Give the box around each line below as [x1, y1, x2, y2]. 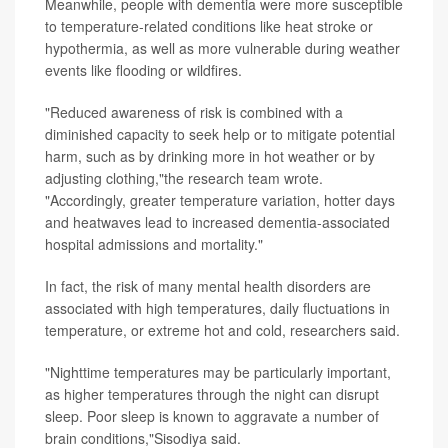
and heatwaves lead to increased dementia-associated [45, 212, 390, 233]
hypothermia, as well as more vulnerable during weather [45, 38, 400, 59]
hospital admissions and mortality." [45, 234, 263, 255]
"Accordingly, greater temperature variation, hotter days [45, 190, 395, 211]
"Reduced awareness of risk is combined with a [45, 102, 343, 123]
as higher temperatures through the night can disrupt [45, 384, 379, 405]
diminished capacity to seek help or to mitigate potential [45, 124, 395, 145]
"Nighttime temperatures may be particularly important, [45, 362, 391, 383]
